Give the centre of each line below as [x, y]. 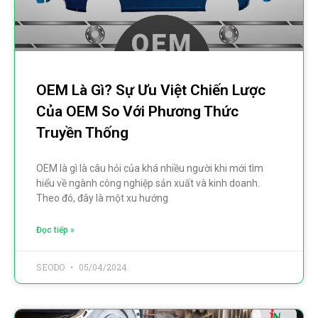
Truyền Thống [82, 132]
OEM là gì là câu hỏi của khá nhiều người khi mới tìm [150, 168]
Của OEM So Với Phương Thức [137, 111]
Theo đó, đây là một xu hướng [102, 198]
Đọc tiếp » [55, 230]
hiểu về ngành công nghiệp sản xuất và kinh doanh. [148, 183]
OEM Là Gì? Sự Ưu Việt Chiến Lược [151, 90]
